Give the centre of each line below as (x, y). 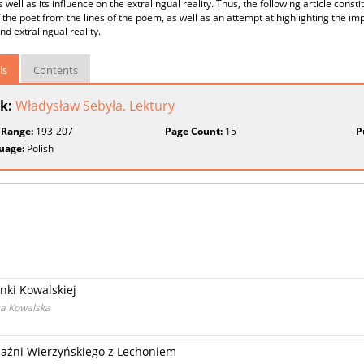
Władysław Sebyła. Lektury (95, 106)
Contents (56, 70)
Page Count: (194, 131)
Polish (39, 148)
